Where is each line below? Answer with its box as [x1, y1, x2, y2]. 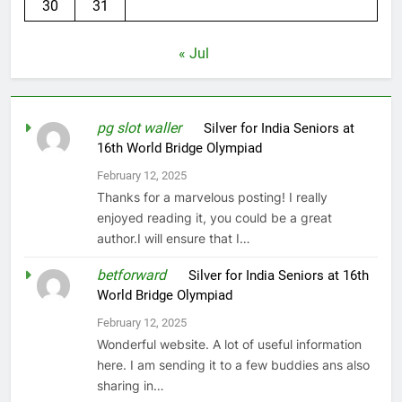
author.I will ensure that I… [97, 230, 251, 246]
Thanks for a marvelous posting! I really [97, 188, 328, 205]
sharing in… [97, 377, 165, 393]
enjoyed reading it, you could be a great [97, 209, 333, 225]
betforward [97, 266, 167, 284]
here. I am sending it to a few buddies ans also [97, 356, 371, 372]
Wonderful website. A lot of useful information [97, 336, 363, 352]
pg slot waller [97, 118, 182, 136]
